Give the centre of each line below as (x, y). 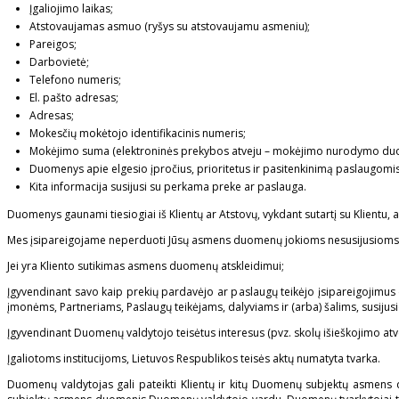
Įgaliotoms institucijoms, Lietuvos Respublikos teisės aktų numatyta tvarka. (194, 359)
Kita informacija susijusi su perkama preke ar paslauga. (168, 187)
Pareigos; (53, 45)
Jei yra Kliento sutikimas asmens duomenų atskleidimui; (146, 266)
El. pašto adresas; (74, 98)
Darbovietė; (59, 62)
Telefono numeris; (75, 80)
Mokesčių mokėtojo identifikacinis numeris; (138, 134)
